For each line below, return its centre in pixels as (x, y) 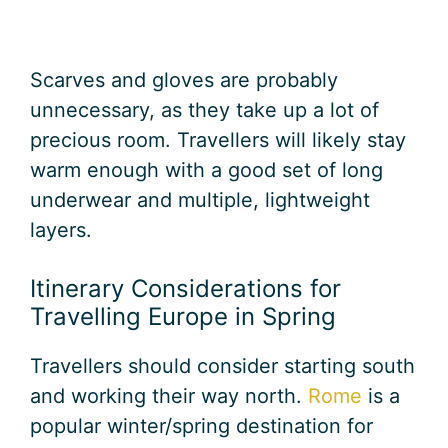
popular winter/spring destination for (201, 426)
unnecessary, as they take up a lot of (204, 110)
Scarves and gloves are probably (184, 80)
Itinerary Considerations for (185, 289)
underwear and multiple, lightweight (200, 200)
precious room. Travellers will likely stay (218, 140)
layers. (61, 230)
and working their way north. (169, 396)
